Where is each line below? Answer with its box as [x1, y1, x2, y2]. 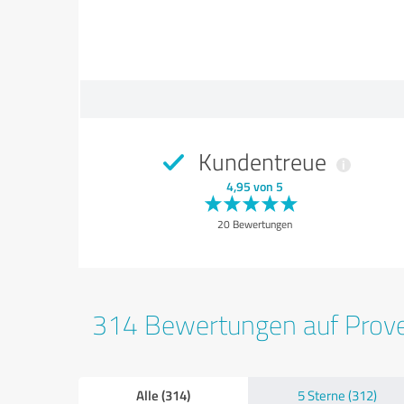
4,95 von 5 [225, 178, 283, 196]
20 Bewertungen [216, 216, 292, 233]
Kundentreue [192, 145, 332, 179]
